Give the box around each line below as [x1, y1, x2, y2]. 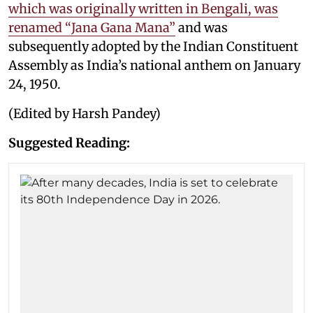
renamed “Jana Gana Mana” [8, 20, 175, 36]
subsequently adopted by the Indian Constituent [8, 38, 298, 55]
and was [175, 20, 228, 36]
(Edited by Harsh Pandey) [8, 105, 161, 122]
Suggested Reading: [8, 135, 130, 152]
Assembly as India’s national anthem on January [8, 57, 300, 74]
